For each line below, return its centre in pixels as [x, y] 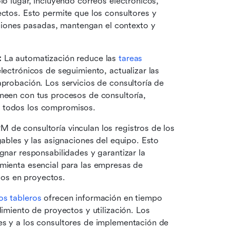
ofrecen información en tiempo [102, 198]
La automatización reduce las [60, 59]
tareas [131, 59]
